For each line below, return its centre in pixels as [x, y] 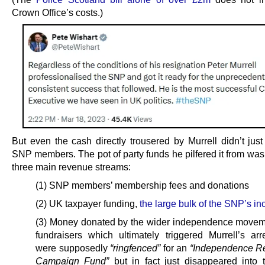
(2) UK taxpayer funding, [88, 203]
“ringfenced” [135, 248]
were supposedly [73, 248]
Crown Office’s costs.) [57, 13]
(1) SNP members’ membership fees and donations [142, 185]
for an [175, 248]
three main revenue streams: [71, 167]
